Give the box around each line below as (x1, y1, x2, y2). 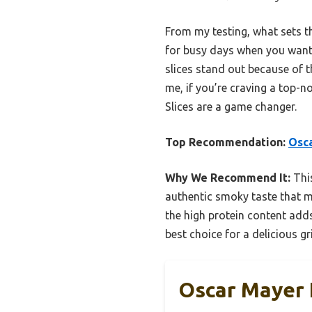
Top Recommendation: (165, 136, 286, 149)
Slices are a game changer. (165, 100, 297, 114)
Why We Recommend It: (165, 171, 290, 185)
